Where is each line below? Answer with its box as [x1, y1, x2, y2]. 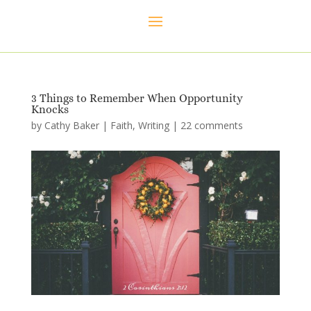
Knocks [31, 103, 69, 117]
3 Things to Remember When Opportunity [31, 92, 243, 106]
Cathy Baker [44, 119, 99, 133]
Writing [137, 119, 169, 133]
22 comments [180, 119, 243, 133]
